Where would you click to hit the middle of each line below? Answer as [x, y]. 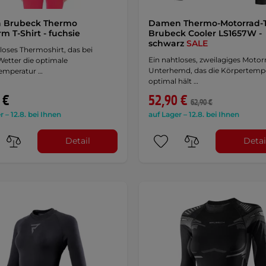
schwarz [167, 43]
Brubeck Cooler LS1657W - [205, 33]
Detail [77, 141]
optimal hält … [173, 81]
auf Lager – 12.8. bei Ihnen [194, 114]
